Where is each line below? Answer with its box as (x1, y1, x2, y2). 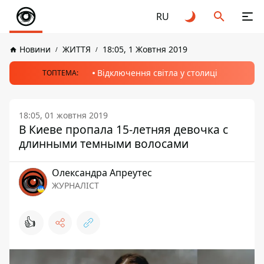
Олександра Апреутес (52, 166, 152, 179)
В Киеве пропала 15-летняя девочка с (19, 121, 228, 137)
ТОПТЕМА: (42, 68, 78, 78)
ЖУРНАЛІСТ (52, 180, 99, 191)
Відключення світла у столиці (97, 67, 217, 78)
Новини (19, 44, 51, 55)
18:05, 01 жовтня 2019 (19, 110, 108, 121)
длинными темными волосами (19, 136, 189, 151)
